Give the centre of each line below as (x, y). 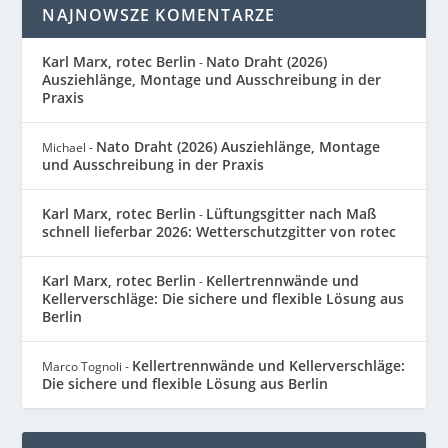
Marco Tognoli (82, 367)
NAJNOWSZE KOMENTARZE (159, 15)
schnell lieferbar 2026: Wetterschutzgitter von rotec (219, 232)
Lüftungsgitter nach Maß (291, 214)
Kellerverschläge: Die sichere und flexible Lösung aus (223, 299)
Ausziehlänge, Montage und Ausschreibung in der (212, 80)
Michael (64, 148)
